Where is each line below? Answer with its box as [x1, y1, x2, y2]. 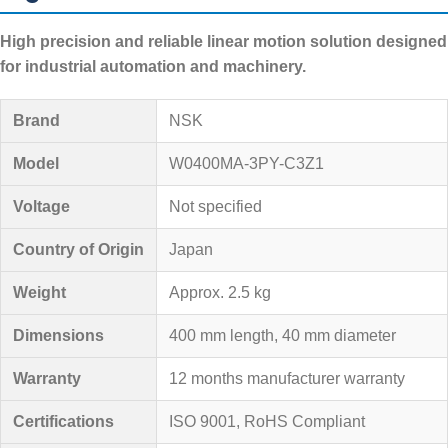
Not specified [169, 198, 262, 216]
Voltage [13, 198, 70, 216]
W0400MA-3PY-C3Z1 [169, 155, 324, 173]
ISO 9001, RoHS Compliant [169, 413, 365, 431]
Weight [13, 284, 66, 302]
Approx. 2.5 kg [169, 284, 271, 302]
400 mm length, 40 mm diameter [169, 327, 396, 345]
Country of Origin [13, 241, 144, 259]
